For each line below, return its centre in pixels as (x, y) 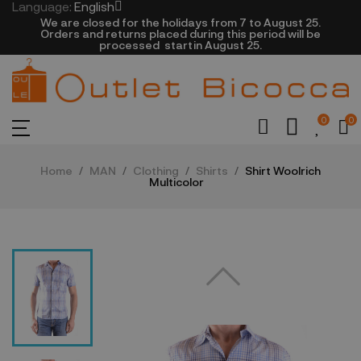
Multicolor (176, 182)
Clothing (156, 171)
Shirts (212, 171)
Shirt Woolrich (283, 171)
